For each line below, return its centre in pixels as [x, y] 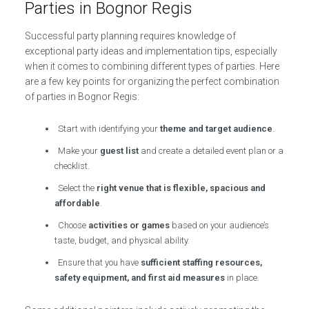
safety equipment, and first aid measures [140, 278]
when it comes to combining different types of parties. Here [152, 67]
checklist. [72, 166]
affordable [78, 203]
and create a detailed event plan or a [211, 151]
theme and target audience [217, 129]
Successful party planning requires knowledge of [130, 36]
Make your [79, 151]
